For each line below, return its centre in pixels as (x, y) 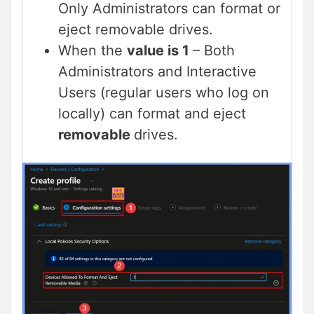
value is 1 (160, 50)
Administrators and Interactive (157, 71)
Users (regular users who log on (164, 92)
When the (93, 50)
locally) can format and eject (152, 113)
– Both (214, 50)
